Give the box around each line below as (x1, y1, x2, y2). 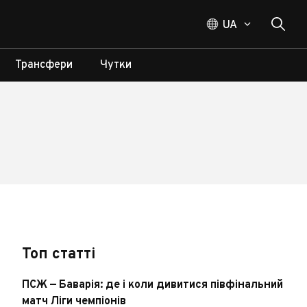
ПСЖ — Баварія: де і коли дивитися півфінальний (22, 278, 284, 292)
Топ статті (22, 245, 96, 264)
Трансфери (15, 58, 73, 72)
